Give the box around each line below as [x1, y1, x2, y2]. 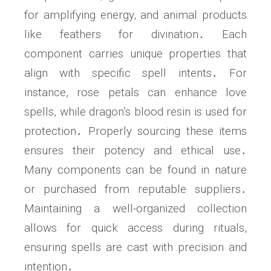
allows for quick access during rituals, [24, 220, 247, 235]
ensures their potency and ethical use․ [24, 143, 247, 157]
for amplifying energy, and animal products [24, 7, 247, 22]
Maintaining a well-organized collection [24, 201, 247, 215]
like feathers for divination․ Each [24, 27, 247, 41]
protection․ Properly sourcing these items [24, 123, 247, 138]
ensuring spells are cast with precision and [24, 240, 247, 254]
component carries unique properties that [24, 46, 247, 60]
